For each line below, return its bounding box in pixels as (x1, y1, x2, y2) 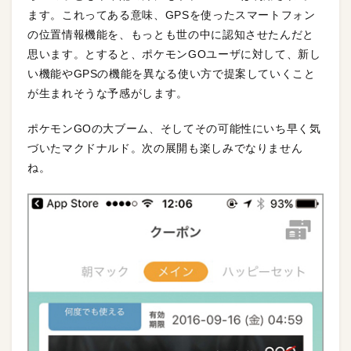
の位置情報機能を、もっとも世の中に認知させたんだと (27, 27, 314, 41)
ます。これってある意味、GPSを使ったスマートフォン (27, 8, 316, 21)
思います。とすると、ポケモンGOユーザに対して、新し (27, 47, 321, 60)
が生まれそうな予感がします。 (27, 86, 188, 100)
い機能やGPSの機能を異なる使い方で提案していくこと (27, 67, 316, 80)
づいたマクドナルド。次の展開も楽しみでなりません (27, 141, 303, 154)
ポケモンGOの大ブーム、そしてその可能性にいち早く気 (27, 121, 321, 135)
